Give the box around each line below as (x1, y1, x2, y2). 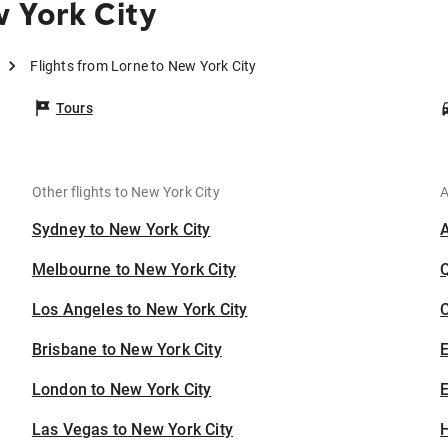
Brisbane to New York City (31, 340, 222, 360)
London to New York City (31, 380, 212, 400)
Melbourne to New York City (31, 260, 237, 280)
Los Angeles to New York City (31, 300, 248, 320)
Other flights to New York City (31, 184, 220, 201)
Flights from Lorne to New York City (30, 58, 257, 75)
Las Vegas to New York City (31, 420, 234, 440)
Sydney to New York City (31, 220, 211, 240)
